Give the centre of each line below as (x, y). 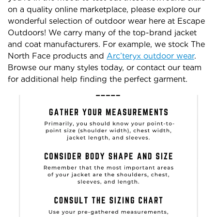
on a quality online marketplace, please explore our (104, 9)
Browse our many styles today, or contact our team (105, 68)
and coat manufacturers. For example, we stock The (106, 44)
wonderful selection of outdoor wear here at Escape (106, 21)
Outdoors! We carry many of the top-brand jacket (102, 33)
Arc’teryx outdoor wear (150, 56)
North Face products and (57, 56)
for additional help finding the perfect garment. (98, 79)
